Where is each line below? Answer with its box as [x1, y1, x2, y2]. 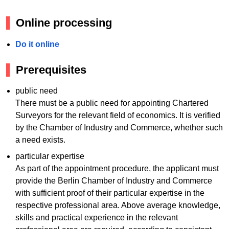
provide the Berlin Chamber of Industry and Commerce [15, 176, 212, 186]
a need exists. [15, 135, 65, 145]
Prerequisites [16, 63, 86, 76]
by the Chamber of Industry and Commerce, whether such [15, 123, 223, 132]
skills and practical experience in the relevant [15, 213, 178, 222]
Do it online [15, 39, 59, 49]
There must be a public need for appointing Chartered [15, 99, 209, 108]
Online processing [16, 16, 112, 30]
